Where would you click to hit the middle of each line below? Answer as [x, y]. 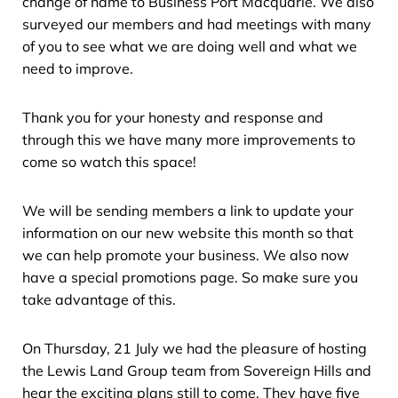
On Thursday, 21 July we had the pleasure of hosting [195, 348]
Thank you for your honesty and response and [173, 117]
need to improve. [78, 68]
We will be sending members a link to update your [188, 210]
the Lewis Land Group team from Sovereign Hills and [197, 370]
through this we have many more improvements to [189, 139]
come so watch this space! [109, 161]
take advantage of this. [99, 299]
